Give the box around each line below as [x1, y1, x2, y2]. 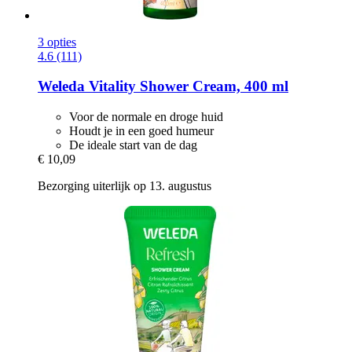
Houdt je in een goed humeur [69, 123, 214, 137]
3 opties [38, 35, 76, 49]
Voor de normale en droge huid [69, 109, 223, 123]
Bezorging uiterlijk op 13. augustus [38, 178, 211, 192]
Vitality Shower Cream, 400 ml [85, 78, 288, 95]
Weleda [38, 78, 85, 95]
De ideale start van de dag [69, 137, 197, 152]
